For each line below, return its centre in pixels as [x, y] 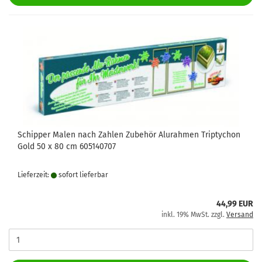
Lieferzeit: [34, 175]
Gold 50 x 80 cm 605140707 [67, 146]
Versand [240, 215]
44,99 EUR [235, 204]
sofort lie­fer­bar [82, 175]
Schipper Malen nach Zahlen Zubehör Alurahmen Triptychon [129, 135]
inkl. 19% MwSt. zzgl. [194, 215]
